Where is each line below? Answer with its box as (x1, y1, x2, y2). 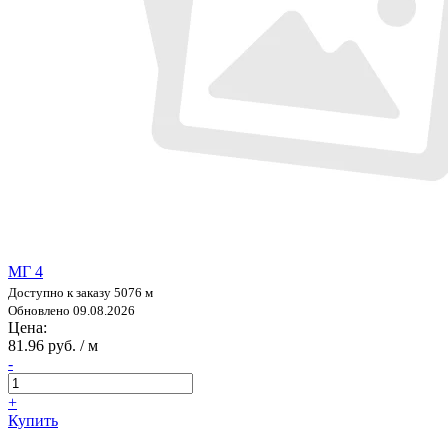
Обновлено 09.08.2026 (8, 302, 135, 318)
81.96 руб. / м (8, 336, 98, 354)
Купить (8, 411, 58, 429)
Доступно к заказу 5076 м (8, 284, 153, 300)
